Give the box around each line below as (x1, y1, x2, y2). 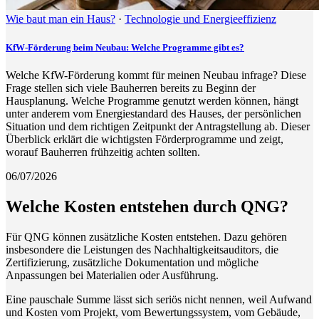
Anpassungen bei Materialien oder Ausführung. (6, 268, 219, 281)
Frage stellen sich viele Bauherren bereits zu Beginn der (6, 81, 256, 94)
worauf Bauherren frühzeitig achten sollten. (6, 145, 200, 158)
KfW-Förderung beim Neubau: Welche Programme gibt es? (6, 41, 244, 53)
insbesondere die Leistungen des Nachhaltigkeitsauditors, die (6, 243, 278, 256)
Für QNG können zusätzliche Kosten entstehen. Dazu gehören (6, 230, 287, 243)
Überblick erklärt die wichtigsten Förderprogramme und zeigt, (6, 132, 283, 145)
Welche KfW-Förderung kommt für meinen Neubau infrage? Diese (6, 68, 306, 81)
